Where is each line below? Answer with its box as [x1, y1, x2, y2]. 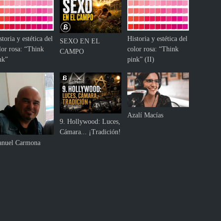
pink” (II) [127, 55, 155, 63]
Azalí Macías [127, 111, 164, 119]
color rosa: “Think [127, 45, 179, 53]
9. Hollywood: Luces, [60, 117, 121, 125]
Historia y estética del [127, 35, 188, 42]
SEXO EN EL [60, 37, 100, 45]
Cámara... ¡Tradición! [60, 128, 121, 136]
